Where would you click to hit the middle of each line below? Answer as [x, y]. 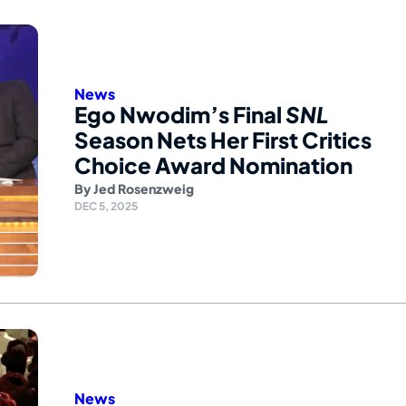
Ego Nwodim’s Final [180, 115]
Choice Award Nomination [213, 165]
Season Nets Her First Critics [223, 140]
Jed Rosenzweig [144, 189]
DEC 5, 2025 [106, 207]
